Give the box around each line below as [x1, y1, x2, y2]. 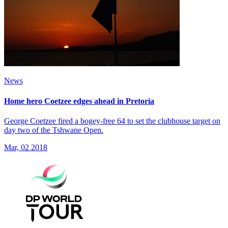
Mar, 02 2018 [4, 142, 47, 152]
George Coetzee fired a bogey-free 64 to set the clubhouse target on [4, 116, 220, 125]
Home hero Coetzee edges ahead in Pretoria [4, 96, 154, 105]
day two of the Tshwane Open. [4, 125, 103, 134]
